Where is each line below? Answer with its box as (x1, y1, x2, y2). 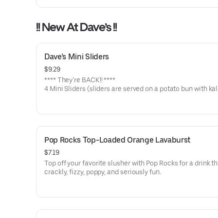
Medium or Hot (44, 102, 90, 110)
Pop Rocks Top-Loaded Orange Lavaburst (44, 135, 191, 145)
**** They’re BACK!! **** (44, 76, 116, 84)
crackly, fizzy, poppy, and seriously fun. (44, 168, 161, 176)
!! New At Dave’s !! (36, 20, 117, 34)
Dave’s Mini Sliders (44, 52, 109, 61)
